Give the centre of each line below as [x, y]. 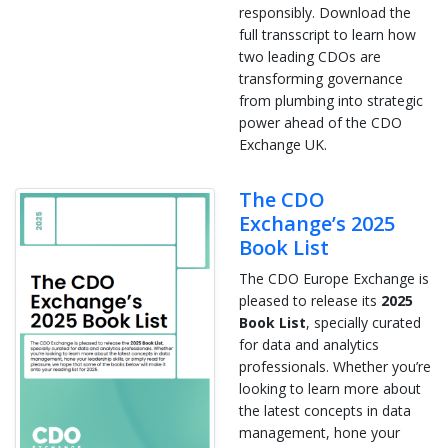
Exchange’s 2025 [317, 223]
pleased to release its [310, 300]
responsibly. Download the [325, 12]
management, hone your [319, 432]
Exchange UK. [285, 144]
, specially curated [363, 322]
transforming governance [321, 78]
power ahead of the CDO [320, 122]
